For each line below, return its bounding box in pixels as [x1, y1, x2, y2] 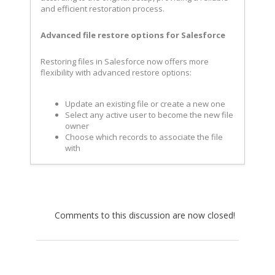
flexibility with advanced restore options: [41, 67, 192, 79]
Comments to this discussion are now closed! [55, 209, 235, 222]
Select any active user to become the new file [65, 109, 233, 121]
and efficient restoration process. [41, 3, 165, 15]
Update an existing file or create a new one [65, 98, 225, 110]
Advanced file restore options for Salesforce [41, 29, 225, 41]
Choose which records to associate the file [65, 131, 223, 143]
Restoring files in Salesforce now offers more [41, 56, 209, 68]
